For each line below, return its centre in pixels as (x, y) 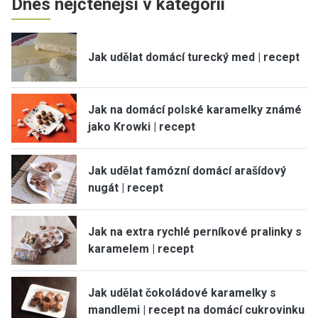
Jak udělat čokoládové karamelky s (182, 292)
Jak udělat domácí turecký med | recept (194, 57)
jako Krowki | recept (142, 126)
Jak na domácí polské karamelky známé (195, 109)
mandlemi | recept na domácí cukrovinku (196, 309)
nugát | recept (126, 187)
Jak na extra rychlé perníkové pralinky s (195, 231)
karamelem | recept (141, 248)
